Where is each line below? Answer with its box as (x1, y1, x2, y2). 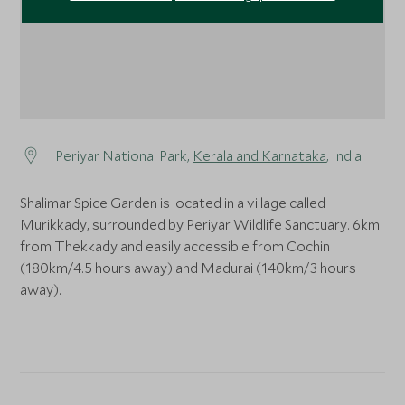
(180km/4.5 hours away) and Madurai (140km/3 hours (20, 259, 357, 278)
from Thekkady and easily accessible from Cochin (20, 237, 331, 256)
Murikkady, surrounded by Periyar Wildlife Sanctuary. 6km (20, 215, 381, 234)
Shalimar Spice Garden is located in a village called (20, 193, 326, 212)
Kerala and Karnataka (193, 146, 327, 165)
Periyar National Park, (55, 146, 193, 165)
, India (326, 146, 363, 165)
